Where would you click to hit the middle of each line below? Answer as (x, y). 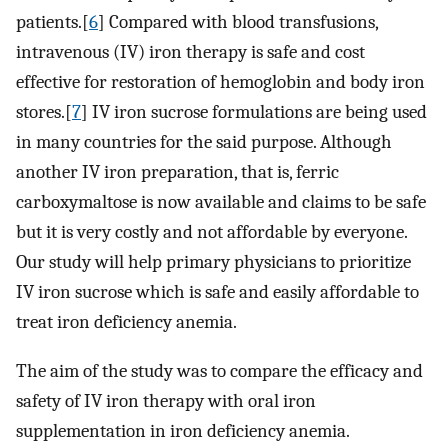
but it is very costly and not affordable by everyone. (211, 232)
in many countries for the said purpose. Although (204, 142)
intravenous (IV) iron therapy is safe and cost (190, 52)
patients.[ (52, 22)
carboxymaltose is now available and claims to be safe (221, 202)
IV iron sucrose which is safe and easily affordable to (217, 292)
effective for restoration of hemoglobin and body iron (220, 82)
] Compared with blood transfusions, (238, 22)
